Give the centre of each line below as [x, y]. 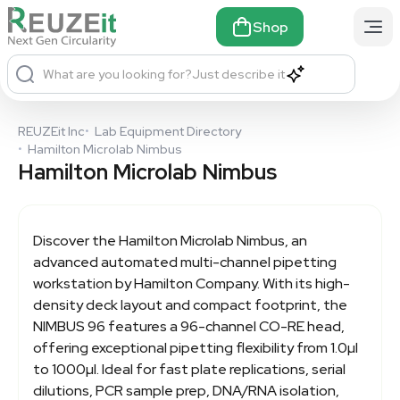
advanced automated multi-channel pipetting [185, 262]
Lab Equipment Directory [168, 131]
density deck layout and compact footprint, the [190, 304]
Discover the [76, 240]
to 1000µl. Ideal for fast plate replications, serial [189, 369]
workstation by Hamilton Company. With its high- [192, 283]
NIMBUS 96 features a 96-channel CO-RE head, [189, 326]
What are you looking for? [117, 74]
